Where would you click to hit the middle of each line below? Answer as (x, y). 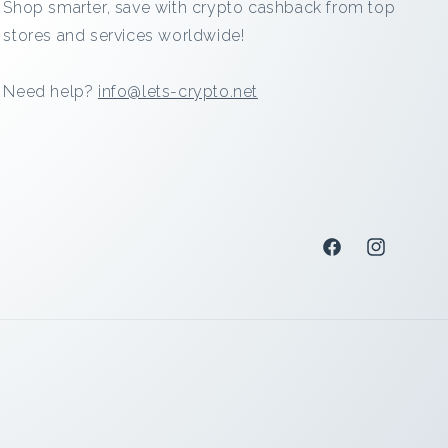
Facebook (351, 257)
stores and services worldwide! (124, 35)
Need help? (50, 91)
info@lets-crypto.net (177, 91)
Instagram (398, 257)
